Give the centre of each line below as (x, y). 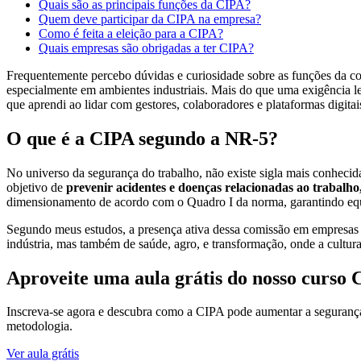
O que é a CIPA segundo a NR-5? (142, 138)
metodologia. (39, 326)
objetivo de (36, 187)
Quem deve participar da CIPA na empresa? (150, 19)
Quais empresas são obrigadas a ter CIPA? (146, 48)
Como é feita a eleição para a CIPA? (131, 33)
